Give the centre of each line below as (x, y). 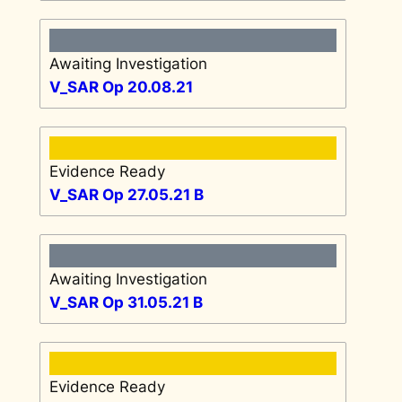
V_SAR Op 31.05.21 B (126, 302)
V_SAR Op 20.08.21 (121, 87)
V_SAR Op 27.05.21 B (126, 194)
